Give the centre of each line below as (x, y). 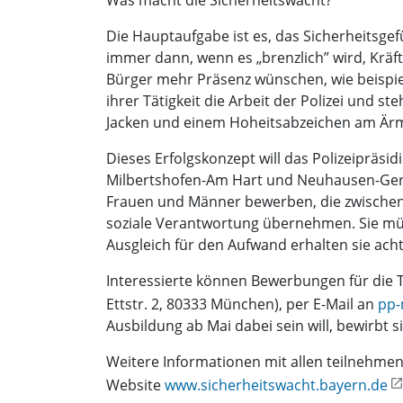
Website (135, 385)
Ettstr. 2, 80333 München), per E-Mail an (242, 304)
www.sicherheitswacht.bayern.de (276, 385)
